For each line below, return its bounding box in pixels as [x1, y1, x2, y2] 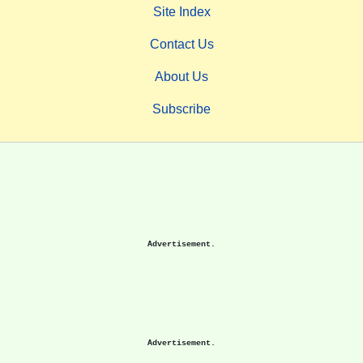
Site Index [152, 4, 211, 19]
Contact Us [149, 36, 214, 51]
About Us [155, 69, 208, 83]
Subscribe [152, 101, 211, 116]
